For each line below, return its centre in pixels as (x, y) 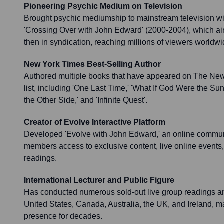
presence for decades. (63, 216)
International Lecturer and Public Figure (99, 180)
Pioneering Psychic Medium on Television (103, 6)
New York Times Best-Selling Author (92, 64)
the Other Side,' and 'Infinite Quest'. (86, 100)
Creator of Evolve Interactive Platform (95, 122)
